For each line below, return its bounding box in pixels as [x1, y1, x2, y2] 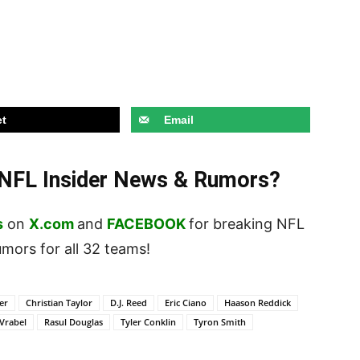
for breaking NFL [189, 215, 305, 233]
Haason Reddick [224, 297, 291, 309]
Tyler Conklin [121, 316, 176, 329]
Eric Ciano [165, 297, 207, 309]
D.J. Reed [110, 297, 147, 309]
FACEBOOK [107, 215, 186, 233]
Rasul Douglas [44, 316, 103, 329]
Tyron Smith [194, 316, 246, 329]
